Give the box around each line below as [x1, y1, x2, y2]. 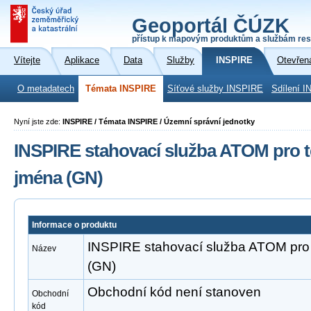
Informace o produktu [32, 220, 117, 230]
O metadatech [17, 84, 74, 94]
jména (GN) [14, 167, 103, 188]
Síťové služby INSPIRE [167, 84, 263, 94]
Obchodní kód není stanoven [87, 285, 261, 299]
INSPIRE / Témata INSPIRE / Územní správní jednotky [62, 117, 255, 126]
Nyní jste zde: [14, 117, 62, 126]
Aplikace [65, 56, 99, 65]
